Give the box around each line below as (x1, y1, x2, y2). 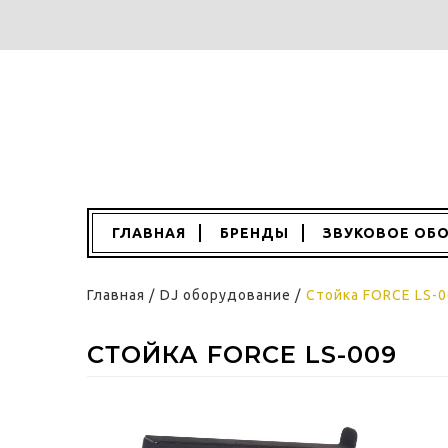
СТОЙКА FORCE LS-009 (87, 340, 397, 369)
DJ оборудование (160, 287, 291, 303)
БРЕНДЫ (220, 225, 289, 241)
